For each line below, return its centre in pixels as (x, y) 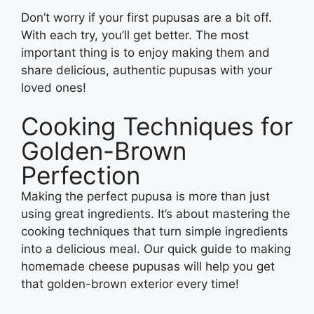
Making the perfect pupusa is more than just (145, 197)
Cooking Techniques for (157, 127)
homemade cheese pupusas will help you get (148, 267)
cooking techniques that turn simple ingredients (155, 232)
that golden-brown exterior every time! (130, 284)
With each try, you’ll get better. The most (135, 35)
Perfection (81, 176)
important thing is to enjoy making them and (145, 52)
